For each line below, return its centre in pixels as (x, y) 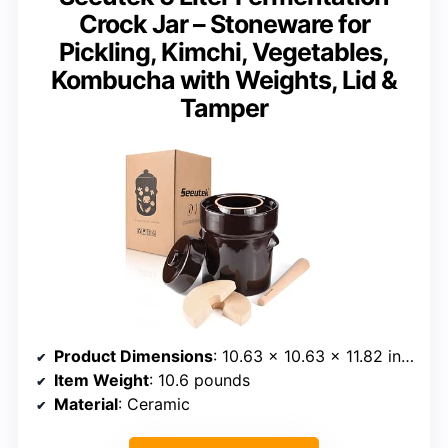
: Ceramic (154, 404)
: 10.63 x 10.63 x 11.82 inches (307, 356)
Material (86, 404)
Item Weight (101, 380)
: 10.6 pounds (199, 380)
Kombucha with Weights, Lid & (224, 80)
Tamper (224, 108)
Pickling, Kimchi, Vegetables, (224, 52)
